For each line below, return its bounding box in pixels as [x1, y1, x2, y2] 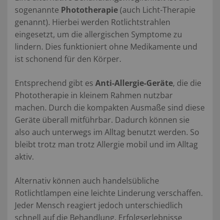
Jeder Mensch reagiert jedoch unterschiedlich [15, 199, 183, 211]
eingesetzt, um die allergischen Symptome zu [15, 28, 182, 40]
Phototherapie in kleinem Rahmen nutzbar [15, 89, 173, 101]
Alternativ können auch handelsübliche [15, 175, 159, 186]
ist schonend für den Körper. [15, 53, 121, 64]
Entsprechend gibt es [15, 77, 95, 88]
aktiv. [15, 151, 34, 162]
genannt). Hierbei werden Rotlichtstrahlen [15, 16, 170, 27]
